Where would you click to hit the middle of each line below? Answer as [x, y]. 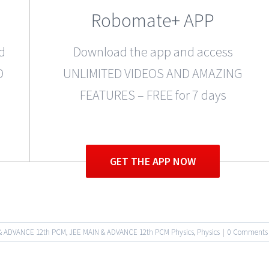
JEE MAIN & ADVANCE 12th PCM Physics [131, 232]
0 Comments [248, 232]
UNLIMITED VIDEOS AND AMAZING [153, 73]
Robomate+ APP [153, 20]
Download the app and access [153, 51]
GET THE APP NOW [153, 162]
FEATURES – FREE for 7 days [153, 95]
